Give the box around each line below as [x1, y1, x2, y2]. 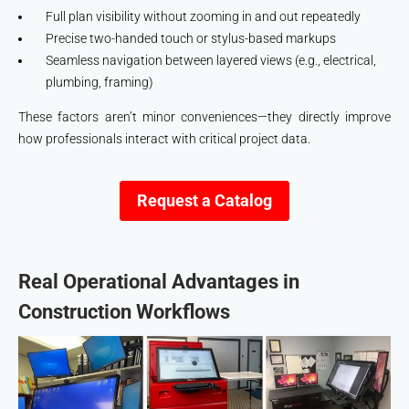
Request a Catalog [137, 190, 272, 210]
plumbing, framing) [46, 74, 153, 89]
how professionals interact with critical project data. [18, 131, 310, 146]
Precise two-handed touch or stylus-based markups [46, 30, 336, 46]
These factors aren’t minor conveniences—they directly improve [18, 109, 391, 124]
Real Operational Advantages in [18, 270, 299, 294]
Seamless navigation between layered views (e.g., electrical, [46, 52, 376, 68]
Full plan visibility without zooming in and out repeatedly [46, 8, 361, 24]
